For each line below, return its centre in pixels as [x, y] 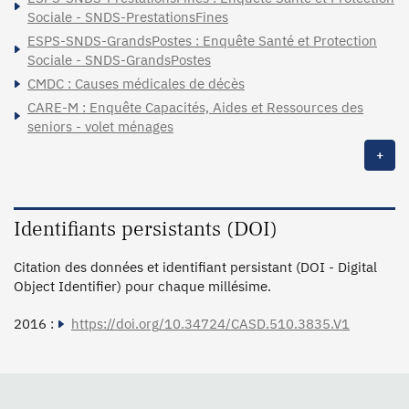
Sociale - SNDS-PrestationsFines [128, 16]
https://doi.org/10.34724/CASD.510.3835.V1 [210, 323]
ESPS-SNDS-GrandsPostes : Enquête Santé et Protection [202, 40]
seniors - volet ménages [100, 126]
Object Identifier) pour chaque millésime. [142, 286]
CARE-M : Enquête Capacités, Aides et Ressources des [195, 107]
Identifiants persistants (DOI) [146, 229]
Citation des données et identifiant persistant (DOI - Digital [195, 267]
